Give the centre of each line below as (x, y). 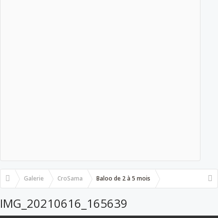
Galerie (34, 178)
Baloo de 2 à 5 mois (123, 178)
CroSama (70, 178)
